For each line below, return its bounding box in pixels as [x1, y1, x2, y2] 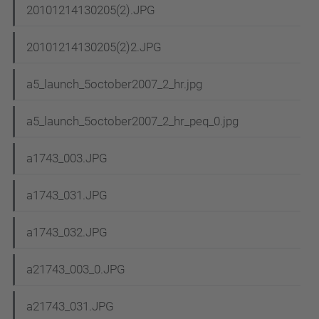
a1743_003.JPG [26, 151, 108, 166]
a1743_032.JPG [26, 225, 108, 240]
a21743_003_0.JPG [26, 262, 125, 277]
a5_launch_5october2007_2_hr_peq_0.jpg [26, 114, 239, 129]
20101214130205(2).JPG [26, 3, 155, 18]
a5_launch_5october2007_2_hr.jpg [26, 77, 202, 92]
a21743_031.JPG [26, 299, 114, 314]
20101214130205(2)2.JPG [26, 40, 162, 55]
